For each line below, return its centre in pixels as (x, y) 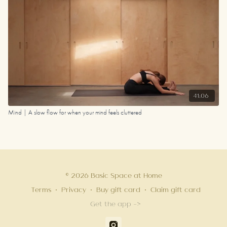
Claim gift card (175, 190)
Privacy (73, 190)
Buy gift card (118, 190)
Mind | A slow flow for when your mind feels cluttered (75, 112)
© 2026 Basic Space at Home (113, 175)
